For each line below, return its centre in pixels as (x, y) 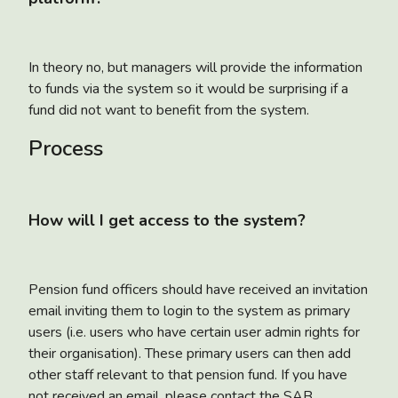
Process (66, 148)
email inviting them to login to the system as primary (189, 310)
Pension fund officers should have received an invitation (198, 289)
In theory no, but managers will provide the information (195, 67)
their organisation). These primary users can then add (190, 353)
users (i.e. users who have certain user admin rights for (194, 332)
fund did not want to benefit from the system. (169, 110)
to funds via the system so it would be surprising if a (188, 88)
